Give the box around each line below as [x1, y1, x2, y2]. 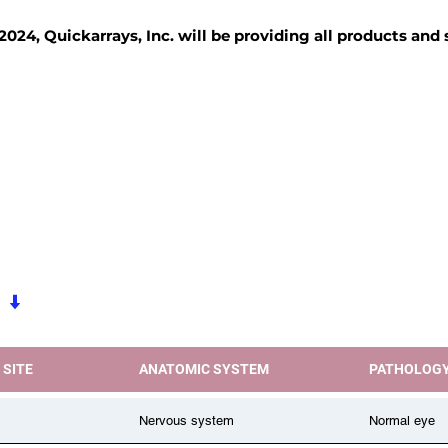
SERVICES [331, 108, 401, 126]
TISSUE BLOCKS [15, 108, 127, 126]
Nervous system [139, 412, 234, 428]
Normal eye [369, 412, 435, 428]
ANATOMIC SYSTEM [139, 361, 269, 377]
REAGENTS [196, 108, 271, 126]
